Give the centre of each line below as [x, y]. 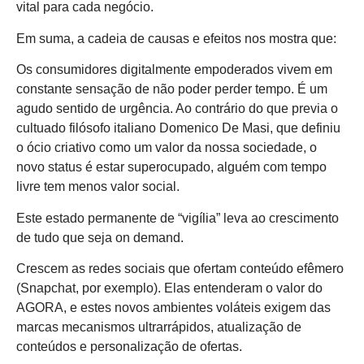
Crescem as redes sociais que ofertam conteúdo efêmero [180, 269]
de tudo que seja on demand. [100, 237]
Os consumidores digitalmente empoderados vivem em [174, 70]
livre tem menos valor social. [98, 187]
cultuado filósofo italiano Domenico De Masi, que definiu [178, 128]
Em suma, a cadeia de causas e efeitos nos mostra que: [176, 38]
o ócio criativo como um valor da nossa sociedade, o [167, 148]
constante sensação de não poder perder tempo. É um [172, 89]
